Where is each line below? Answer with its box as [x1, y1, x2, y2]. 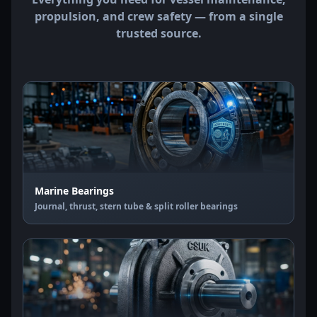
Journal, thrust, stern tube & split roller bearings [35, 200, 238, 212]
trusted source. [115, 25, 202, 41]
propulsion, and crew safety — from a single [34, 8, 283, 24]
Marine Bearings [35, 184, 114, 197]
